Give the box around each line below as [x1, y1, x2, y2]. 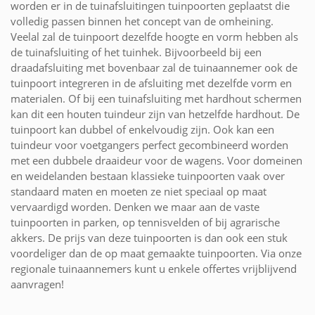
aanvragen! [11, 276, 64, 291]
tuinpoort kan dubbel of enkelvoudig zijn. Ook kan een [11, 122, 274, 136]
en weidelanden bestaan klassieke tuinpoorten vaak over [11, 168, 285, 183]
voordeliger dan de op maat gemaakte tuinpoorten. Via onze [11, 245, 302, 260]
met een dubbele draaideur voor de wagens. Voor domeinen [11, 153, 302, 167]
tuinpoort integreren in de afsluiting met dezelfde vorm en [11, 75, 292, 90]
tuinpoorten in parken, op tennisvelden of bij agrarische [11, 214, 280, 229]
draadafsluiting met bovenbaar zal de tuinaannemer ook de [11, 60, 297, 75]
